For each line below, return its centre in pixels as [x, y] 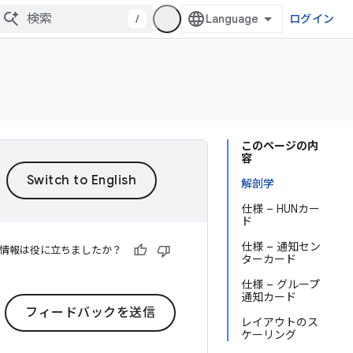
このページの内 [280, 146]
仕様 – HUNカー [281, 209]
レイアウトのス [280, 322]
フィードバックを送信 [90, 313]
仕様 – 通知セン [281, 247]
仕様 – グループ [281, 284]
